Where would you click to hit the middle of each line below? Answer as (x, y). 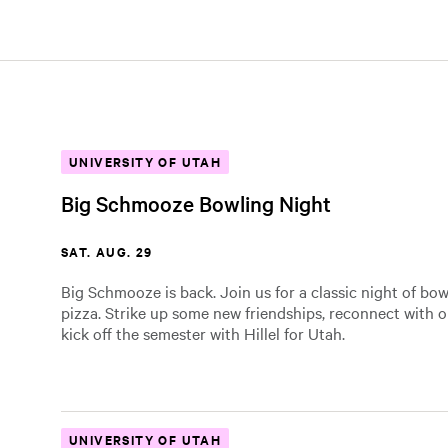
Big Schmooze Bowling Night (196, 203)
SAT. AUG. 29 (107, 251)
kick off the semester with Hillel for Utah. (203, 333)
